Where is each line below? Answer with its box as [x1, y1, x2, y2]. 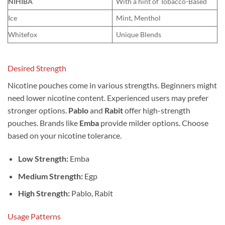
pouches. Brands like [8, 118, 79, 128]
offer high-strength [123, 105, 190, 116]
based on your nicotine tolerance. [8, 131, 122, 141]
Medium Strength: [18, 171, 83, 181]
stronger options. [8, 105, 68, 116]
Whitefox [8, 30, 37, 39]
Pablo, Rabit [69, 188, 113, 198]
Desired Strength [8, 63, 66, 73]
